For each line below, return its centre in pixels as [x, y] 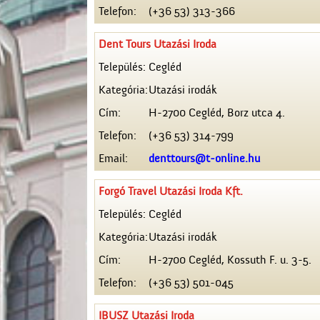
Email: [113, 159]
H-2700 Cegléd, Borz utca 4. [217, 113]
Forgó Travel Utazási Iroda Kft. [171, 192]
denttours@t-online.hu [204, 159]
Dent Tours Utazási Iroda [157, 45]
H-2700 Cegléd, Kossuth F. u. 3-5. [230, 260]
